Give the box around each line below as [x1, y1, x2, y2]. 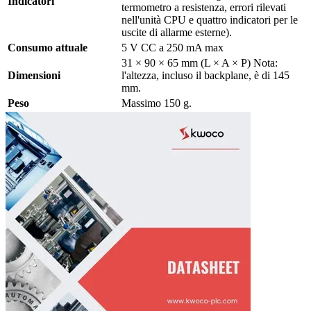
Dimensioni [8, 69, 60, 82]
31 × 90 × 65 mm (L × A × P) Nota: [121, 57, 278, 69]
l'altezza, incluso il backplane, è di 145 [121, 69, 289, 82]
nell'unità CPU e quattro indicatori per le [121, 14, 298, 26]
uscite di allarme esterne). [121, 26, 232, 39]
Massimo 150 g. [121, 97, 192, 110]
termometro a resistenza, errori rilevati [121, 1, 286, 14]
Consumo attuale [8, 42, 87, 54]
